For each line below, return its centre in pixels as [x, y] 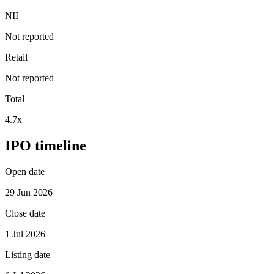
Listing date [28, 255]
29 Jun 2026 [29, 193]
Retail [16, 57]
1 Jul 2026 [25, 234]
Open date [25, 172]
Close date [25, 213]
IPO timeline [46, 146]
